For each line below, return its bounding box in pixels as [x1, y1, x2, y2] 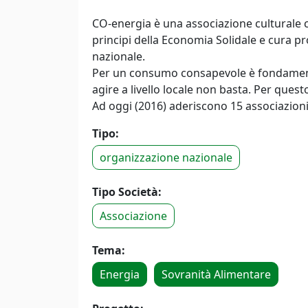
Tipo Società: [92, 184, 162, 199]
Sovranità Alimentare [162, 267, 271, 282]
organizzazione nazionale [100, 150, 232, 165]
